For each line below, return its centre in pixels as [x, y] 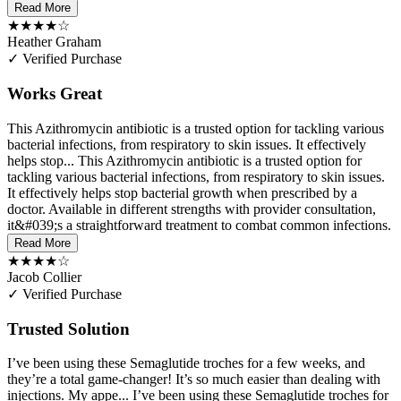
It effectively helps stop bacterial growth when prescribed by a [182, 192]
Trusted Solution [68, 328]
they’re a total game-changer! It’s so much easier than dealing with [194, 380]
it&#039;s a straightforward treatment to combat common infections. [199, 225]
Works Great [55, 94]
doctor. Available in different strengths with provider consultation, [192, 209]
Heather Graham [54, 42]
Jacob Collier [44, 277]
